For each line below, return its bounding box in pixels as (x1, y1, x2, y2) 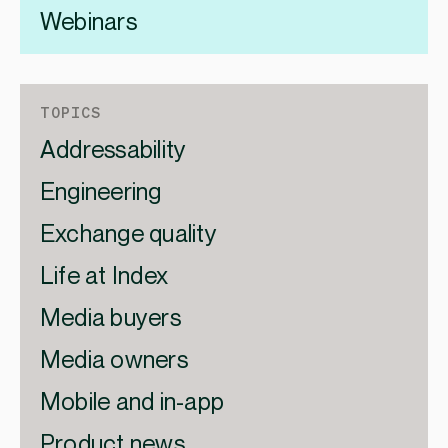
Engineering (40, 180, 162, 205)
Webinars (40, 10, 137, 35)
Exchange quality (40, 222, 217, 247)
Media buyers (40, 306, 181, 331)
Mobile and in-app (40, 390, 225, 415)
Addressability (40, 138, 187, 163)
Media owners (40, 348, 188, 373)
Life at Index (40, 264, 169, 289)
